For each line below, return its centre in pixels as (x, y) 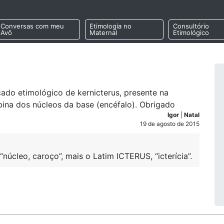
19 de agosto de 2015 (170, 124)
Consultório (191, 26)
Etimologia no (110, 26)
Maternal (103, 33)
